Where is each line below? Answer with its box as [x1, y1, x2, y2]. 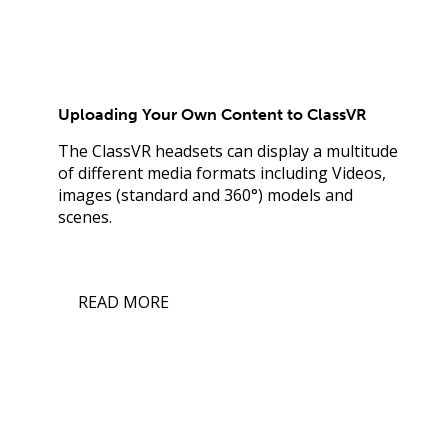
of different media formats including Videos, [58, 161, 386, 184]
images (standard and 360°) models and [58, 183, 353, 206]
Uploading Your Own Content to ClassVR [58, 104, 367, 124]
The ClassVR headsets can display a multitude [58, 139, 398, 162]
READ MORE [78, 290, 169, 313]
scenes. [58, 205, 112, 228]
